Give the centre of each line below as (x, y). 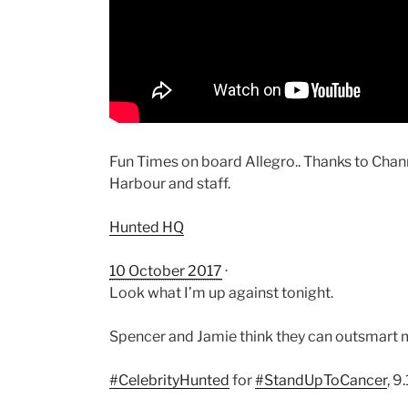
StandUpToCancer (326, 380)
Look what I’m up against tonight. (221, 292)
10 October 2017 (166, 270)
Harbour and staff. (170, 183)
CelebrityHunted (174, 380)
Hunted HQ (147, 227)
